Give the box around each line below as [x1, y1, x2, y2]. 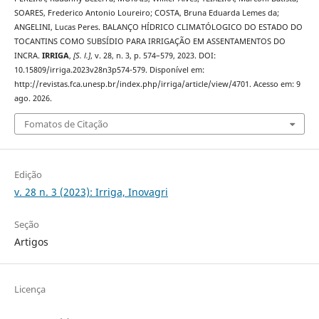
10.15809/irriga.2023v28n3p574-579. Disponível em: [14, 65, 204, 75]
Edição [14, 167, 42, 181]
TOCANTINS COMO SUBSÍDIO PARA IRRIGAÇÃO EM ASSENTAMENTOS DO [14, 36, 286, 47]
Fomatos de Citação [23, 117, 108, 130]
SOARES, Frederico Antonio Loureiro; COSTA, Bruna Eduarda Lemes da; [14, 8, 279, 19]
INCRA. [14, 51, 42, 61]
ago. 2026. [14, 93, 52, 104]
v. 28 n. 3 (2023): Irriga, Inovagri [14, 184, 168, 199]
